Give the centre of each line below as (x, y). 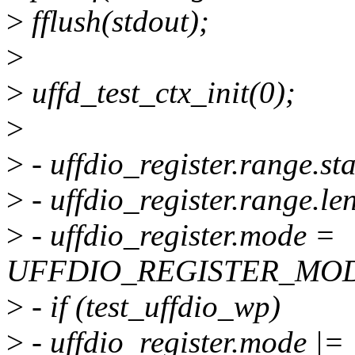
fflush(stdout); (116, 21)
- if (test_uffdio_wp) (152, 307)
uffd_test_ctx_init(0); (160, 93)
